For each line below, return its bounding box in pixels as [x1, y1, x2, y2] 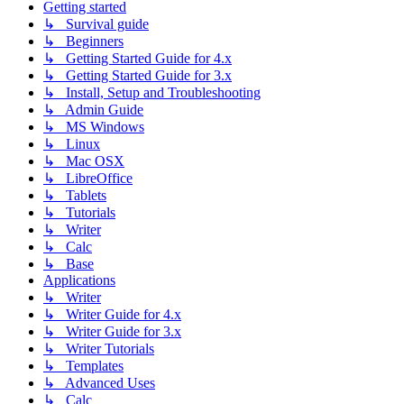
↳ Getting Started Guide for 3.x [43, 67, 232, 83]
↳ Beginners [43, 32, 124, 49]
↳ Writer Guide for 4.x [43, 306, 181, 322]
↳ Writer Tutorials [43, 340, 154, 356]
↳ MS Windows [43, 118, 144, 134]
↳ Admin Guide [43, 101, 143, 117]
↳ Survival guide [43, 15, 149, 32]
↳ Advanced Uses [43, 374, 155, 390]
